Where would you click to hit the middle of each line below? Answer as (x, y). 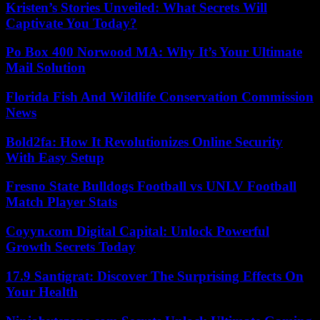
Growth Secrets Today (71, 247)
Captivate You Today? (71, 23)
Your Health (42, 291)
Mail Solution (46, 68)
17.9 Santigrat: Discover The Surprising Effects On (155, 276)
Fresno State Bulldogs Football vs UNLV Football (151, 186)
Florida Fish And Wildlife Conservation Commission (160, 97)
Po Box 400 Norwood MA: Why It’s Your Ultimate (154, 52)
